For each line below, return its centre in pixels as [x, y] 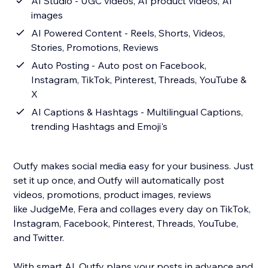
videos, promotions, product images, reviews [114, 195]
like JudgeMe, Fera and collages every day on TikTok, [132, 209]
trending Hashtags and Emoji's [100, 127]
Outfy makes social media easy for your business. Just [134, 166]
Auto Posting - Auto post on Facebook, [119, 66]
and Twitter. [40, 238]
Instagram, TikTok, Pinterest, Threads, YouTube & [139, 80]
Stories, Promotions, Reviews [95, 48]
